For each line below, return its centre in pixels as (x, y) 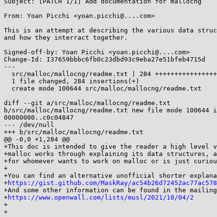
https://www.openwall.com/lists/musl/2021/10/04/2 (101, 197)
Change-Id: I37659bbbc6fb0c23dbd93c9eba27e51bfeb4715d (105, 59)
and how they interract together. (66, 38)
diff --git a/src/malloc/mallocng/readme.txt (89, 103)
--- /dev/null (29, 125)
